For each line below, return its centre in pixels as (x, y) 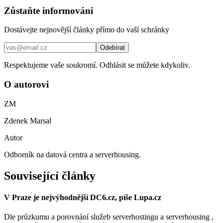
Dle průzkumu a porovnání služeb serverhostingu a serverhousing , (109, 217)
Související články (50, 175)
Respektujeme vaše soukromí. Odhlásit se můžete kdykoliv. (97, 65)
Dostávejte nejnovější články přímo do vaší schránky (87, 30)
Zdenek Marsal (28, 120)
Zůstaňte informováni (49, 10)
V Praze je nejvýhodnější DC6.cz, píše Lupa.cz (83, 197)
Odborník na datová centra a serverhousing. (72, 154)
